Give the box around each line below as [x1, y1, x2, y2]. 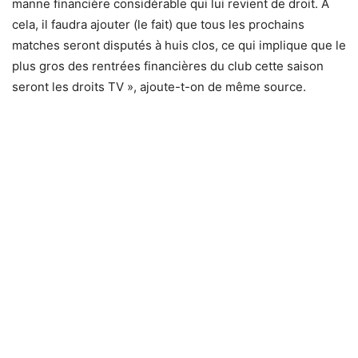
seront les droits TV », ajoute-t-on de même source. [12, 79, 306, 94]
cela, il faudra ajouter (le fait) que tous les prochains [12, 17, 304, 32]
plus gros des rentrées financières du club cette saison [12, 58, 324, 74]
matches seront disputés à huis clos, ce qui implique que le [12, 38, 346, 53]
